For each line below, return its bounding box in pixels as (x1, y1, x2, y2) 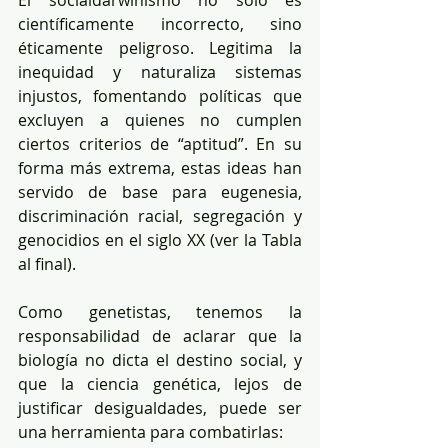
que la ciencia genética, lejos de (18, 372, 302, 395)
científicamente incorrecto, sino (18, 12, 302, 35)
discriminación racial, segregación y (18, 204, 302, 227)
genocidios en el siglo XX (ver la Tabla (18, 228, 302, 251)
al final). (18, 252, 76, 275)
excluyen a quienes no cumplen (18, 108, 302, 131)
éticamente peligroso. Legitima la (18, 36, 302, 59)
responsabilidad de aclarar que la (18, 324, 302, 347)
